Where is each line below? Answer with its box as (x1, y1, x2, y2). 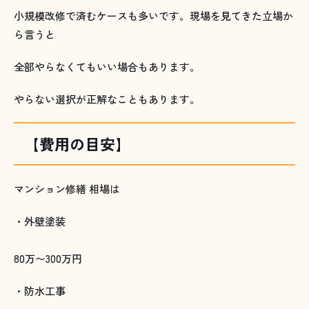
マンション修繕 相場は (14, 181, 120, 197)
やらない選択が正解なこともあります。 (14, 92, 200, 107)
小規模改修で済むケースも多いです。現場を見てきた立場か (14, 8, 293, 23)
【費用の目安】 (24, 132, 130, 155)
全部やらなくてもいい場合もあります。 (14, 59, 200, 74)
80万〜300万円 (14, 251, 82, 266)
